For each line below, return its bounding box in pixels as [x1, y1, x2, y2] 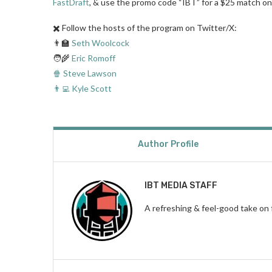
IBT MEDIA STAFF [144, 180, 217, 191]
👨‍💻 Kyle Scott [53, 83, 112, 93]
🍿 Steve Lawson [53, 67, 117, 78]
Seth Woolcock [72, 37, 129, 48]
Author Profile [137, 138, 199, 149]
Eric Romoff [72, 52, 115, 63]
